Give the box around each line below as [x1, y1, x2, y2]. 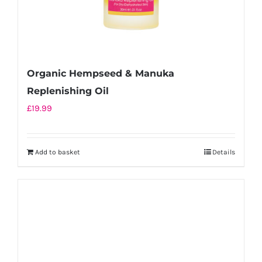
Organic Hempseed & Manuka [27, 68, 174, 79]
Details [212, 148, 235, 156]
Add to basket [35, 148, 80, 156]
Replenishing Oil [27, 85, 109, 96]
